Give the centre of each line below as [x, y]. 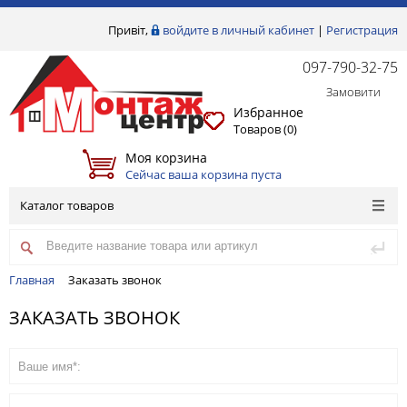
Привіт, [129, 30]
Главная [32, 280]
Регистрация [362, 30]
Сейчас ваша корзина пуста [203, 174]
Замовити [336, 92]
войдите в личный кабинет [238, 30]
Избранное [268, 112]
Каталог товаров [67, 205]
